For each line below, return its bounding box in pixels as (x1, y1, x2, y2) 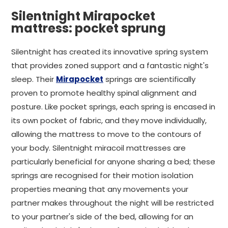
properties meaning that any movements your (11, 184, 188, 194)
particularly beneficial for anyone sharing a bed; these (11, 156, 215, 167)
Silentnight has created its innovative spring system (11, 46, 208, 57)
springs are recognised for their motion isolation (11, 170, 193, 181)
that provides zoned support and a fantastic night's (11, 60, 209, 71)
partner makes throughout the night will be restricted (11, 197, 214, 208)
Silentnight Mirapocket (11, 8, 155, 24)
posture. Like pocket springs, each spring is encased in (11, 101, 215, 112)
